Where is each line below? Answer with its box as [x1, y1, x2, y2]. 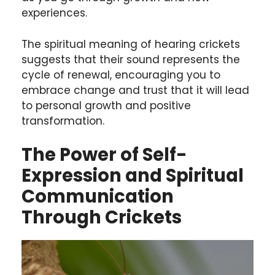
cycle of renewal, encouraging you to [21, 67, 220, 82]
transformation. [21, 113, 104, 128]
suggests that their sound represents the [21, 52, 240, 67]
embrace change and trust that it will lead [21, 82, 249, 98]
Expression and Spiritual [21, 163, 244, 188]
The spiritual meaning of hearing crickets [21, 36, 240, 52]
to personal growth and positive [21, 98, 191, 113]
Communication [21, 184, 174, 209]
